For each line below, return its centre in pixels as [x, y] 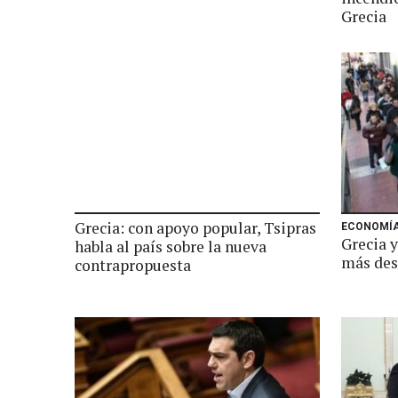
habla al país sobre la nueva [171, 247]
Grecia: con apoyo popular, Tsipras [195, 228]
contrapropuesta [133, 265]
